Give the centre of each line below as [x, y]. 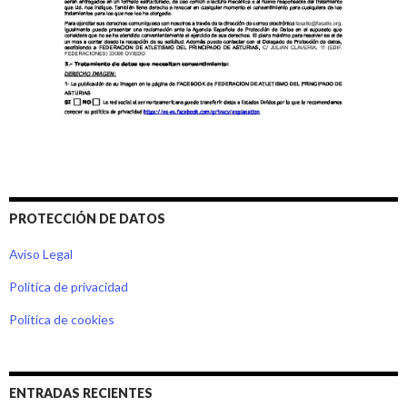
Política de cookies [62, 320]
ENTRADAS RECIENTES [81, 393]
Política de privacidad [69, 287]
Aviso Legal [41, 254]
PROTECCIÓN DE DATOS [87, 219]
